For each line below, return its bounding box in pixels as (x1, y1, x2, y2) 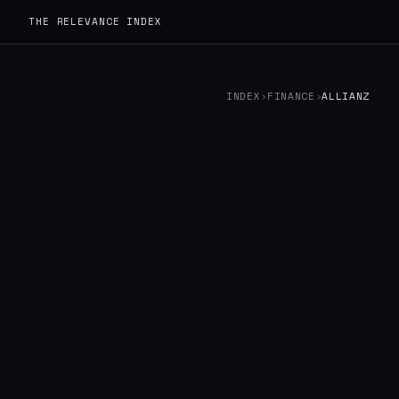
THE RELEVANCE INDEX (28, 14, 162, 28)
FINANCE (266, 89, 315, 103)
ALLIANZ (322, 89, 370, 103)
